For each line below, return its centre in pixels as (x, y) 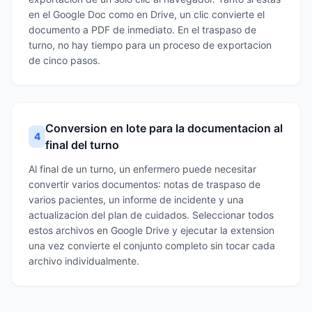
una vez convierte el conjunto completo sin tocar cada (152, 245)
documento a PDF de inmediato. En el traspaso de (142, 30)
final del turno (83, 145)
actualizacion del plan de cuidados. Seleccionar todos (151, 215)
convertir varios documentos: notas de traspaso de (145, 184)
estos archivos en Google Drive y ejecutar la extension (151, 230)
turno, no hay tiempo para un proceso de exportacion (150, 45)
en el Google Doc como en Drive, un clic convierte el (147, 14)
